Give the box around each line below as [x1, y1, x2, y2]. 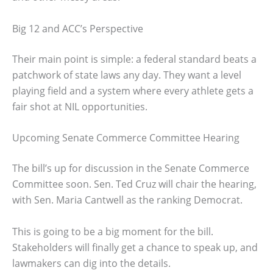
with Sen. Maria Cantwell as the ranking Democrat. [12, 193, 243, 207]
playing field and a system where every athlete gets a [12, 83, 253, 97]
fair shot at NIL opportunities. [12, 99, 147, 113]
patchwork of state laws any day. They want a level [12, 68, 241, 82]
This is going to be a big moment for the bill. [12, 224, 213, 238]
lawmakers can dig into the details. [12, 256, 171, 270]
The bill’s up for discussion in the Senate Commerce [12, 161, 249, 175]
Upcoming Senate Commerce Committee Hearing [12, 131, 239, 145]
